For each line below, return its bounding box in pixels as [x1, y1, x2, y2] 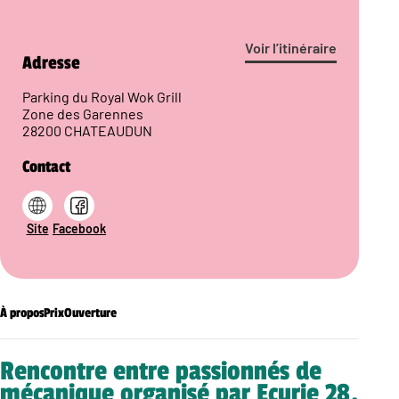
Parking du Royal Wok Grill [22, 88, 182, 106]
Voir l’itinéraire [245, 39, 338, 57]
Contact [22, 157, 70, 177]
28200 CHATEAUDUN [22, 122, 152, 140]
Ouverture [64, 305, 117, 322]
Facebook [53, 221, 106, 237]
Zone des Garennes [22, 105, 143, 123]
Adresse [22, 53, 80, 75]
